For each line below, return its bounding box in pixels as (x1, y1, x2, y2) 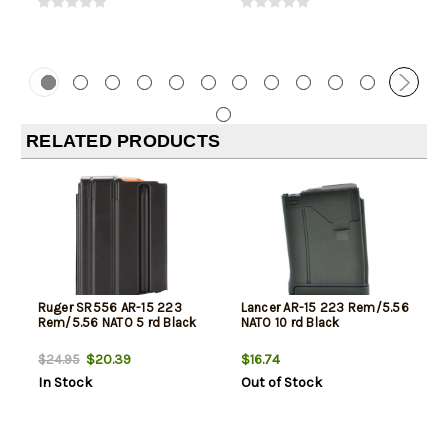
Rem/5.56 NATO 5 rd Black (37, 315, 197, 331)
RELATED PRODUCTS (26, 131, 220, 152)
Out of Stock (240, 374, 322, 392)
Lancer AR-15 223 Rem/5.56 (240, 300, 409, 316)
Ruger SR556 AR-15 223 (37, 300, 182, 316)
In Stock (37, 374, 92, 392)
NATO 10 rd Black (240, 315, 340, 331)
